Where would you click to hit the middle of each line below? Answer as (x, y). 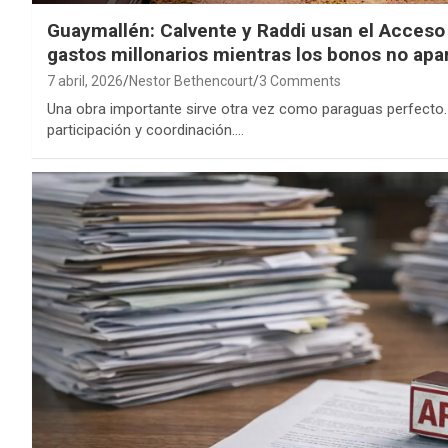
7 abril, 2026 (85, 81)
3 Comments (300, 81)
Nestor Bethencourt (191, 81)
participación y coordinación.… (145, 130)
